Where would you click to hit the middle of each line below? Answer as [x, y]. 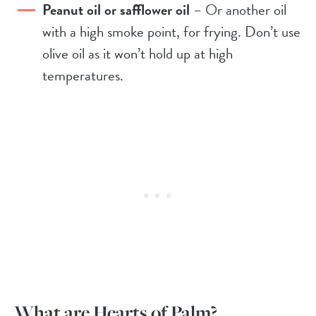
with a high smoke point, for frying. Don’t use [171, 32]
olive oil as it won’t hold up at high [138, 54]
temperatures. [83, 76]
